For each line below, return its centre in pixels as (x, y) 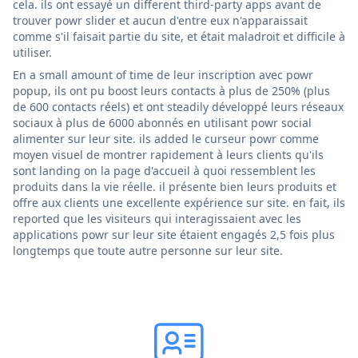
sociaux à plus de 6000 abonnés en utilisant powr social (162, 122)
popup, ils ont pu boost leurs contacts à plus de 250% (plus (171, 90)
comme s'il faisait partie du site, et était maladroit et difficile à (179, 36)
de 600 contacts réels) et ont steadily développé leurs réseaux (178, 106)
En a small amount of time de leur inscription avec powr (163, 74)
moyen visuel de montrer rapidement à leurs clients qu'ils (168, 154)
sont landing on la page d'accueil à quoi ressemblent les (164, 170)
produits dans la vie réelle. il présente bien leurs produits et (175, 186)
